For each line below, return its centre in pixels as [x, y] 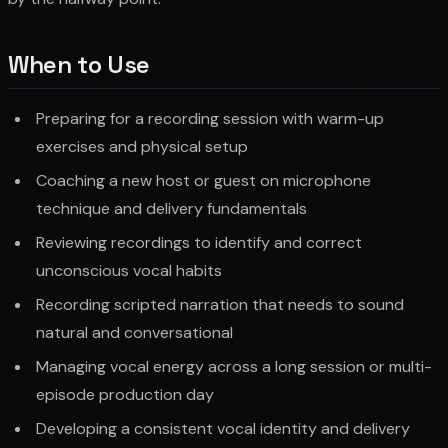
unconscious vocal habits [129, 270]
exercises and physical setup [142, 146]
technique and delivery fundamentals [171, 208]
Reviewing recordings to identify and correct [199, 242]
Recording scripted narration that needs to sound [220, 304]
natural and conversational [134, 332]
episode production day [125, 394]
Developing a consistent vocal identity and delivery [223, 428]
